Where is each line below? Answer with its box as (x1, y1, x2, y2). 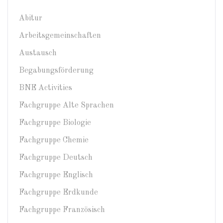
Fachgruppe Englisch (19, 171, 93, 179)
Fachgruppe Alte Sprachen (19, 101, 114, 110)
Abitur (19, 14, 42, 22)
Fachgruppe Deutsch (19, 153, 93, 162)
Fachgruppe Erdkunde (19, 188, 98, 197)
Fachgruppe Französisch (19, 206, 105, 214)
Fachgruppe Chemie (19, 136, 89, 144)
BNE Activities (19, 84, 72, 92)
